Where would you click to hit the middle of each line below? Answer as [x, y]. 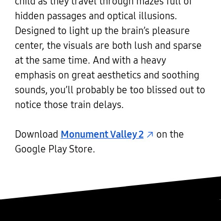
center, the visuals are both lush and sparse [108, 46]
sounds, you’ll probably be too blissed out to [110, 90]
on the [169, 134]
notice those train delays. [69, 105]
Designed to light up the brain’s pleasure [102, 31]
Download [37, 134]
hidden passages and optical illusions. [96, 16]
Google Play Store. [55, 149]
